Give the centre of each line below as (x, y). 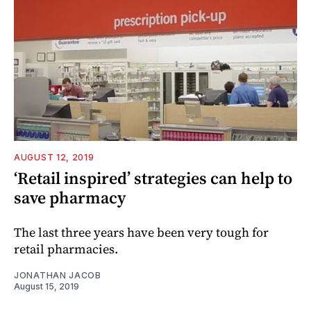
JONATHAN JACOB (58, 275)
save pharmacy (70, 197)
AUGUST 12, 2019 (54, 157)
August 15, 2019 (47, 286)
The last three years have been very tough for (141, 232)
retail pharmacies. (66, 249)
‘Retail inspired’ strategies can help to (153, 178)
